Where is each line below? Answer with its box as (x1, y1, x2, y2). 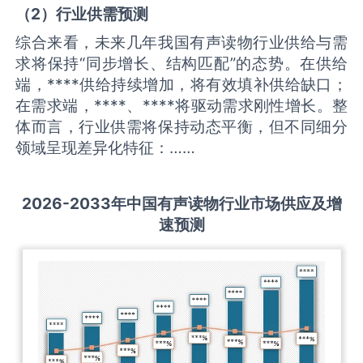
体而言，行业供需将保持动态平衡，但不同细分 (15, 117, 348, 137)
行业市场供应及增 (218, 194, 342, 214)
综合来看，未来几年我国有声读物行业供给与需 (15, 32, 348, 53)
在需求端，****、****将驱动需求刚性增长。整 (15, 96, 348, 116)
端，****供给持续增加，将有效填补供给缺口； (15, 75, 348, 95)
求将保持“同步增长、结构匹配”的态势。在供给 (15, 53, 348, 74)
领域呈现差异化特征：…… (15, 138, 196, 158)
